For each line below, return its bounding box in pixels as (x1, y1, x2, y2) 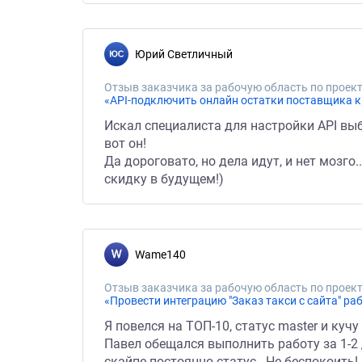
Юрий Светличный (145, 48, 233, 61)
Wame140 (145, 248, 186, 261)
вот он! (104, 136, 146, 151)
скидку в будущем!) (104, 171, 224, 187)
